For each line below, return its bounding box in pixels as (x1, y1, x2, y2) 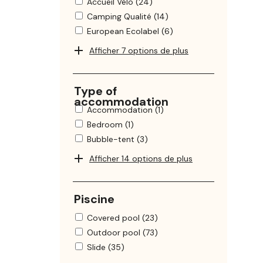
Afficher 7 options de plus (89, 45, 188, 56)
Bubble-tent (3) (87, 134, 148, 145)
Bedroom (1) (87, 119, 134, 130)
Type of (74, 83, 117, 99)
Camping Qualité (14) (87, 11, 168, 22)
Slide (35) (87, 242, 124, 253)
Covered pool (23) (87, 213, 158, 224)
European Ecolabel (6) (87, 26, 173, 37)
